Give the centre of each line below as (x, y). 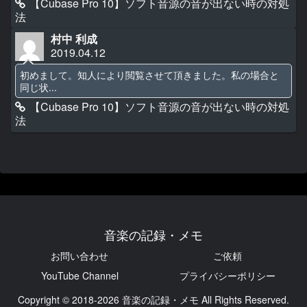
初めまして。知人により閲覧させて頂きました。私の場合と (150, 75)
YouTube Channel (79, 276)
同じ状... (39, 87)
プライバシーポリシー (228, 276)
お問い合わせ (79, 256)
